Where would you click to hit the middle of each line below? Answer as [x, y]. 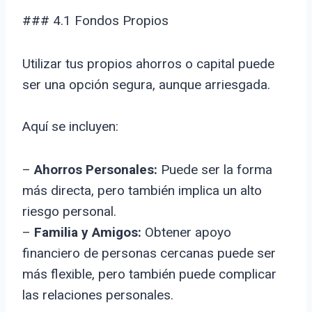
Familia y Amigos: [88, 233]
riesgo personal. [69, 212]
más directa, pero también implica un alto [142, 191]
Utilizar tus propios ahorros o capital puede [148, 64]
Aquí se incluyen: [70, 127]
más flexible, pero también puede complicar [149, 274]
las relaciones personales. [98, 295]
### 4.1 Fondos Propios [95, 21]
